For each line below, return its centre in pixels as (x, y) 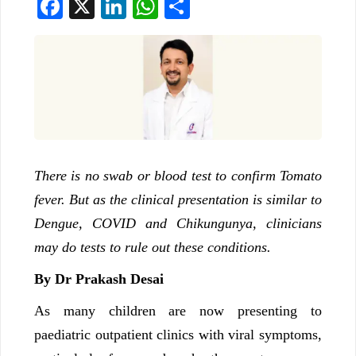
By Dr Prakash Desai (99, 279)
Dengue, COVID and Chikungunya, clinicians (178, 223)
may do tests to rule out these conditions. (153, 247)
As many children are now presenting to (178, 310)
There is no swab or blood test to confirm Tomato (178, 175)
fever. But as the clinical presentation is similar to (178, 199)
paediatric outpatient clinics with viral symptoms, (178, 334)
